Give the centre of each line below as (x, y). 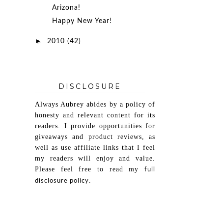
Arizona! (66, 8)
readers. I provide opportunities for (95, 126)
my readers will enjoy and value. (95, 159)
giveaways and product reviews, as (95, 137)
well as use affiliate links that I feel (95, 148)
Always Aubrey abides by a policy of (95, 105)
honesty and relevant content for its (95, 115)
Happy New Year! (82, 21)
